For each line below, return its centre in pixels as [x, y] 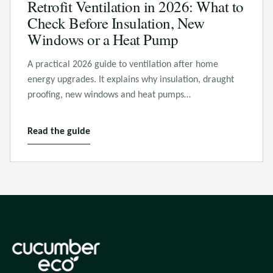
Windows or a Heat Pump [103, 39]
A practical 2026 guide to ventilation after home [123, 65]
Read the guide [59, 132]
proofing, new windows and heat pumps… [109, 95]
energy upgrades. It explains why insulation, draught [131, 80]
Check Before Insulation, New [116, 23]
